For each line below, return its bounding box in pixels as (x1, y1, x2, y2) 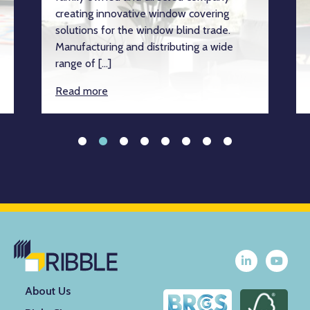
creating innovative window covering (55, 6, 229, 20)
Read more (55, 84, 108, 98)
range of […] (55, 56, 111, 70)
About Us (25, 284, 71, 298)
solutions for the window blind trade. (55, 23, 230, 37)
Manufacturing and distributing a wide (55, 39, 233, 53)
